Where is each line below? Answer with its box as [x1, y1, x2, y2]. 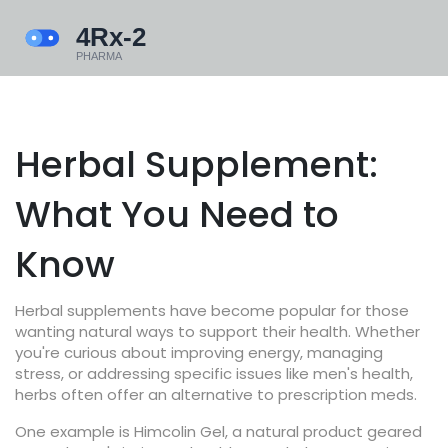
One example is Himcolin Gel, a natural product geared [15, 421, 422, 442]
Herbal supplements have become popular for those [15, 300, 409, 321]
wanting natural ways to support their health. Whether [15, 321, 420, 342]
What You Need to [15, 189, 339, 240]
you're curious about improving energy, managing [15, 342, 383, 363]
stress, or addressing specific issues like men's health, [15, 363, 413, 384]
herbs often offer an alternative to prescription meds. [15, 384, 417, 405]
